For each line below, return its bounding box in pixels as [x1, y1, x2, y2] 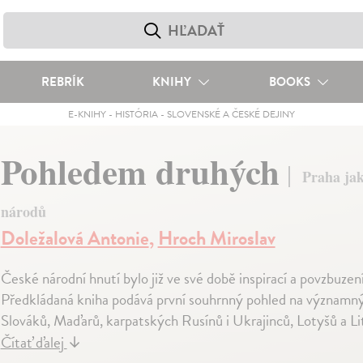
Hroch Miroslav [157, 224, 275, 254]
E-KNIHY [67, 107, 106, 122]
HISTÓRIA [114, 107, 158, 122]
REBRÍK [41, 73, 84, 91]
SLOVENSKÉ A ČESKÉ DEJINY [166, 107, 295, 122]
